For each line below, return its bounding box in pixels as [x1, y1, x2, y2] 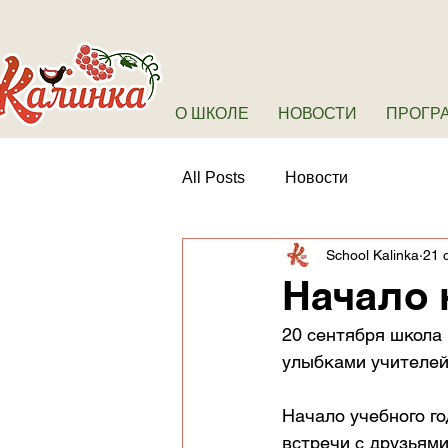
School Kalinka [326, 246, 419, 263]
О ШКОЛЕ [175, 103, 249, 123]
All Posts [182, 169, 245, 186]
